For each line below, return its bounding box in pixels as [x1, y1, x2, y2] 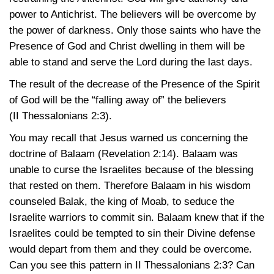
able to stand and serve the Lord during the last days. [9, 56, 253, 68]
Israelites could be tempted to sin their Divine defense [9, 228, 255, 239]
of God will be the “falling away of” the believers [9, 94, 226, 106]
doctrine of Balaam [9, 148, 98, 160]
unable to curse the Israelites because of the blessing [9, 164, 253, 176]
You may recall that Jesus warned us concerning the [9, 132, 248, 144]
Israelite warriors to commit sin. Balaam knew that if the [9, 212, 264, 223]
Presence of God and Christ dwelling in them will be [9, 40, 245, 52]
